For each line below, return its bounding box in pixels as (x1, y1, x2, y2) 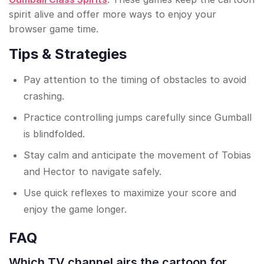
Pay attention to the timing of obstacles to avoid (24, 74, 246, 86)
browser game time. (9, 23, 98, 35)
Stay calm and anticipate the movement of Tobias (24, 149, 251, 161)
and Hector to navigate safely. (24, 166, 161, 178)
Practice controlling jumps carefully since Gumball (24, 111, 252, 124)
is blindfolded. (24, 128, 85, 140)
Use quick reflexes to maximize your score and (24, 187, 236, 199)
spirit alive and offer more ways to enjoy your (9, 8, 216, 21)
